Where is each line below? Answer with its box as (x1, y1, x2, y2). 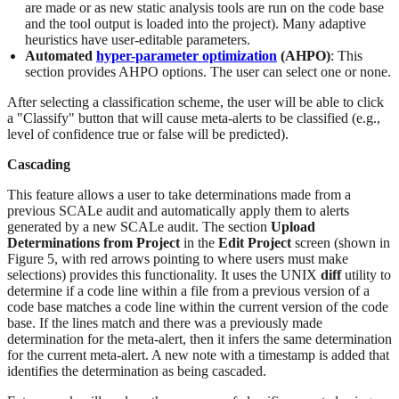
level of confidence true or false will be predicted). (7, 126, 289, 142)
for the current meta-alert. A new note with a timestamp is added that (7, 347, 389, 363)
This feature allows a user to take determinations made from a (7, 187, 351, 203)
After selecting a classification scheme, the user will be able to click (7, 94, 384, 110)
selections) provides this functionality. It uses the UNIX (7, 267, 321, 283)
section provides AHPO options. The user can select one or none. (25, 64, 391, 80)
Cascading (7, 157, 70, 173)
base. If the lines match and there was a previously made (7, 315, 322, 331)
